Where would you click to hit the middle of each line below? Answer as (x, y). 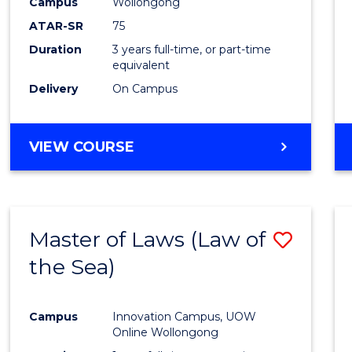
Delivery (54, 89)
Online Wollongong (166, 332)
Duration (56, 50)
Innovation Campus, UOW (185, 316)
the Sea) (73, 267)
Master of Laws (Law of (148, 240)
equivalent (141, 66)
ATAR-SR (57, 26)
